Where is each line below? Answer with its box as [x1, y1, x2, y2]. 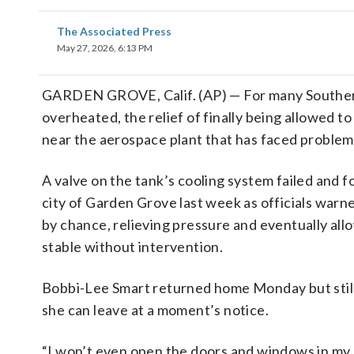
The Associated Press [57, 24, 171, 38]
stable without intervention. [42, 238, 224, 255]
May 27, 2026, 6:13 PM [57, 42, 153, 54]
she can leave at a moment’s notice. [42, 301, 269, 318]
